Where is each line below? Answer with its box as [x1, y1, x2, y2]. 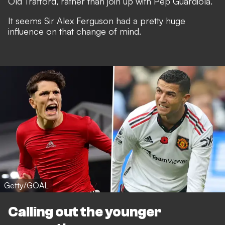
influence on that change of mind [8, 26, 139, 37]
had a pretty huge [116, 15, 185, 27]
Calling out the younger [8, 204, 162, 220]
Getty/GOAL [4, 180, 49, 191]
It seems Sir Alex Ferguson [8, 15, 116, 27]
